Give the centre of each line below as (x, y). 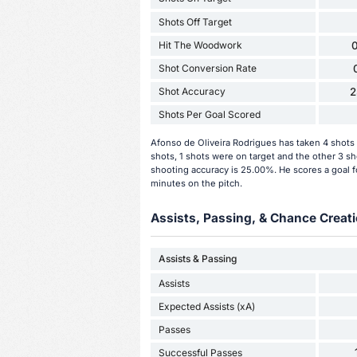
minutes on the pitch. (196, 183)
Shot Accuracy (192, 92)
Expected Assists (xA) (206, 306)
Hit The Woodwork (200, 45)
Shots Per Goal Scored (209, 114)
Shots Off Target (195, 22)
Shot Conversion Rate (207, 69)
